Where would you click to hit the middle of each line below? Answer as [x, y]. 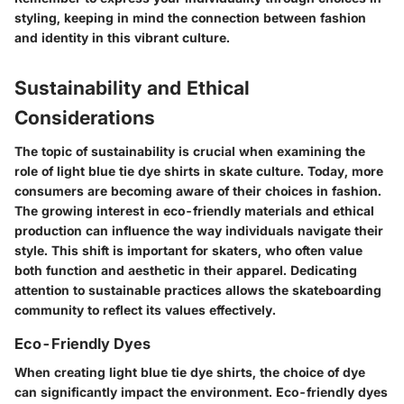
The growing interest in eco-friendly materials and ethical [194, 211]
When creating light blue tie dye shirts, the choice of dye [190, 372]
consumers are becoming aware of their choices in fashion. [198, 191]
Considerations [85, 117]
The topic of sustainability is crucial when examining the [190, 151]
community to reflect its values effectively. [145, 310]
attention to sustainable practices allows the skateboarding [198, 290]
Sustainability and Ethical [132, 87]
